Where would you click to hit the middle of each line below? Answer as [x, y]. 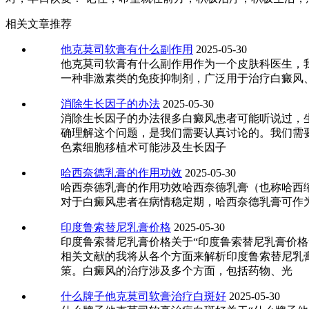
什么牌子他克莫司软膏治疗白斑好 [143, 297]
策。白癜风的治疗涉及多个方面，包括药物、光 [177, 271]
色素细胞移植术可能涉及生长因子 [143, 148]
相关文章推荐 [39, 24]
